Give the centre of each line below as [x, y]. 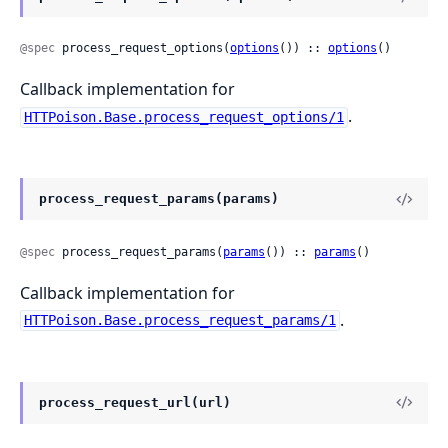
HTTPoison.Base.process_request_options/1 [183, 117]
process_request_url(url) [135, 402]
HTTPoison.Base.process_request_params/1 [179, 320]
